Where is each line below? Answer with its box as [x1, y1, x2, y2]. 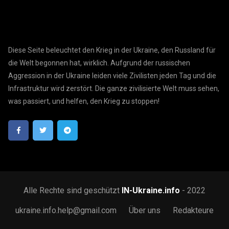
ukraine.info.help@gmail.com [15, 205, 117, 215]
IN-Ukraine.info [122, 185, 180, 195]
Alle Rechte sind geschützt [24, 185, 122, 195]
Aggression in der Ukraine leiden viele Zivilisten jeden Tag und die [8, 71, 217, 80]
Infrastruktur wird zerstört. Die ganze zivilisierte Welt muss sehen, [8, 84, 220, 93]
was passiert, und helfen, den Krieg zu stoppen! [8, 97, 160, 105]
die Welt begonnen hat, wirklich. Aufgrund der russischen [8, 58, 191, 67]
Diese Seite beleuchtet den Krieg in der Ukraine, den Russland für [8, 45, 216, 54]
